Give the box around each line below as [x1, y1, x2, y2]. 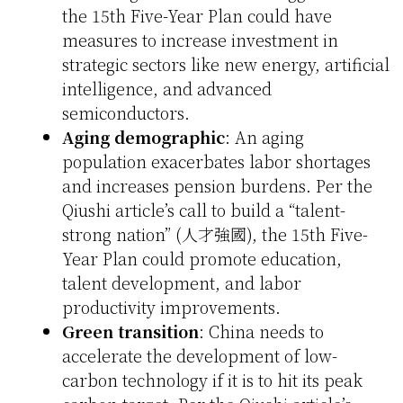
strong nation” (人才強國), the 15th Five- [62, 222, 368, 246]
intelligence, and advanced [62, 76, 272, 101]
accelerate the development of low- [62, 344, 337, 368]
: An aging [225, 125, 304, 149]
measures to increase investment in [62, 28, 338, 52]
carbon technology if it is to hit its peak [62, 368, 363, 392]
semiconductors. [62, 101, 190, 125]
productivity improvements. [62, 295, 281, 319]
